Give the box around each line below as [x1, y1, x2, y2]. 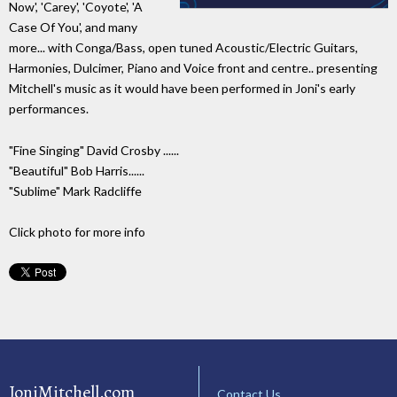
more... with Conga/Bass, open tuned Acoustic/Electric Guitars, [9, 40, 358, 56]
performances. [9, 101, 89, 117]
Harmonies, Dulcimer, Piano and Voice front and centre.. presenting [9, 60, 378, 76]
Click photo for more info [9, 224, 145, 240]
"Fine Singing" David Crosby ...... [9, 143, 179, 159]
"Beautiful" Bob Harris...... [9, 163, 144, 179]
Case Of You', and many [9, 19, 137, 35]
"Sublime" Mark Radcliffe [9, 183, 142, 199]
